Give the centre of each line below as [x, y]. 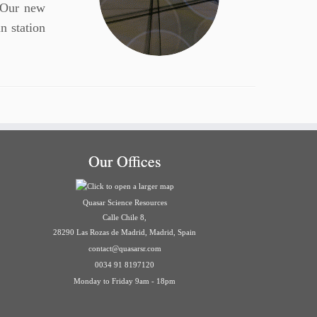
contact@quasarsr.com [125, 249]
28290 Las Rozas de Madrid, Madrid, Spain [125, 232]
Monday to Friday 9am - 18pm [125, 281]
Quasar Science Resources [125, 203]
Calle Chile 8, [125, 218]
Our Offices [125, 161]
